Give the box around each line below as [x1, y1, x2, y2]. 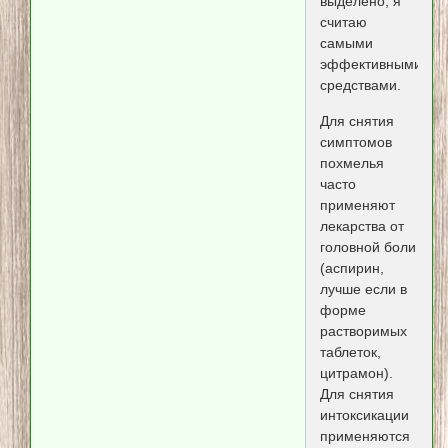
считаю [319, 14, 367, 31]
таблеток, [319, 343, 381, 360]
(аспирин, [319, 259, 384, 276]
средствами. [319, 77, 401, 94]
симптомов [319, 133, 392, 150]
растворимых [319, 322, 407, 339]
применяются [319, 427, 410, 444]
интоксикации [319, 406, 409, 423]
